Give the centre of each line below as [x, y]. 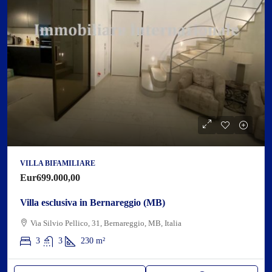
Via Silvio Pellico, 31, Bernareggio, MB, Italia [106, 223]
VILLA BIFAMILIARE [58, 163]
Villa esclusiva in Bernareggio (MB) [93, 202]
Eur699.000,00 [50, 178]
